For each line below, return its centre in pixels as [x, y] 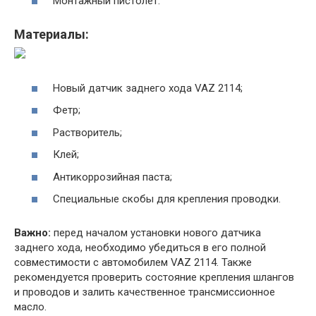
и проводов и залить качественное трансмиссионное [145, 292]
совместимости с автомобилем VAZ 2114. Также [133, 263]
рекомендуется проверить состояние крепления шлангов [154, 278]
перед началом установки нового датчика [156, 233]
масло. [30, 307]
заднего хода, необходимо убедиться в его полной [140, 248]
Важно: [32, 233]
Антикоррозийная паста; [113, 177]
